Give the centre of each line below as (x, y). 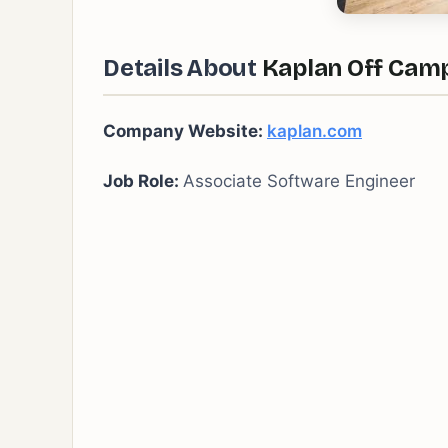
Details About (180, 68)
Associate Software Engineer (299, 181)
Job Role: (143, 181)
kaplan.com (314, 131)
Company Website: (185, 131)
